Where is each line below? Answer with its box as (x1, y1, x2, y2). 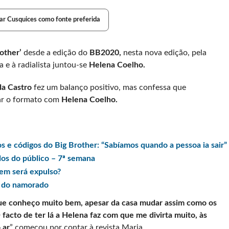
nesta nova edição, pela (123, 49, 207, 57)
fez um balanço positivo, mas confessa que (31, 83, 186, 91)
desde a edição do (23, 49, 89, 57)
